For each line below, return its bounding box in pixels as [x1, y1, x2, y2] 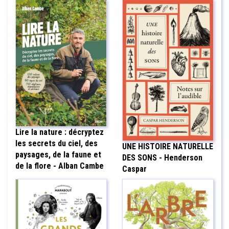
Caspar [122, 164, 147, 174]
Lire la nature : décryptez [15, 127, 104, 137]
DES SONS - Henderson [122, 153, 202, 163]
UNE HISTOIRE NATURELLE [122, 142, 213, 152]
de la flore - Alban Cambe [15, 161, 104, 171]
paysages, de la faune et [15, 149, 101, 159]
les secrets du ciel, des [15, 138, 98, 148]
